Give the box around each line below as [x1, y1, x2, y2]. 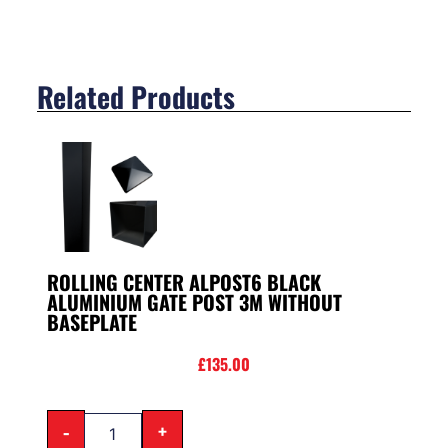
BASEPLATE [46, 306, 137, 337]
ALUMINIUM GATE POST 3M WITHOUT [46, 286, 342, 317]
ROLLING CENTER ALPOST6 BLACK [46, 266, 321, 297]
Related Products [36, 75, 235, 117]
